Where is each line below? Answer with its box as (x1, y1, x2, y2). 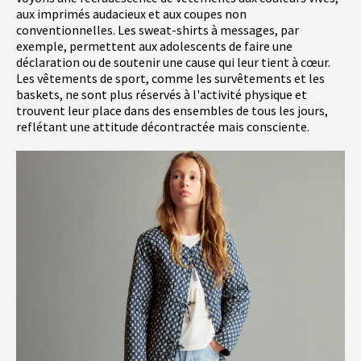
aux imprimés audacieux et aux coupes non (16, 5, 247, 22)
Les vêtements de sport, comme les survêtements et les (16, 69, 325, 86)
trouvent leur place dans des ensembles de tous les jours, (16, 102, 328, 118)
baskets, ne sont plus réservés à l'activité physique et (16, 85, 307, 102)
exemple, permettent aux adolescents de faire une (16, 37, 293, 54)
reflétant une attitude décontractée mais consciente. (16, 118, 309, 135)
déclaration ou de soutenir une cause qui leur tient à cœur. (16, 53, 330, 70)
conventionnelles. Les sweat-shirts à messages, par (16, 21, 299, 38)
